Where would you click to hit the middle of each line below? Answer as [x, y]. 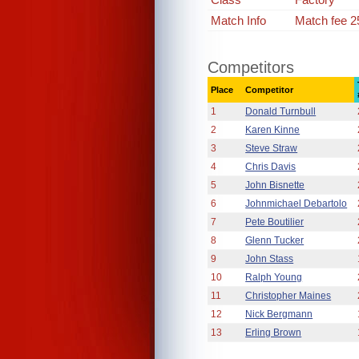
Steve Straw [272, 148]
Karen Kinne [273, 130]
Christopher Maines [288, 296]
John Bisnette [275, 185]
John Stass [270, 259]
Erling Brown [274, 333]
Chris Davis [271, 167]
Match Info [239, 20]
